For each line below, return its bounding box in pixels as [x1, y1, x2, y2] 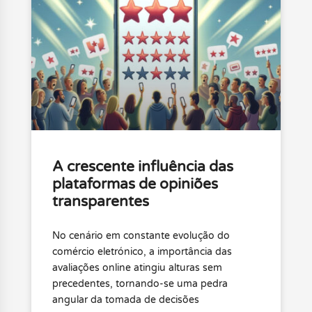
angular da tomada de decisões [52, 293, 199, 306]
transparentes [52, 192, 149, 210]
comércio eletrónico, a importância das [52, 245, 232, 258]
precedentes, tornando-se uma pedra [52, 277, 228, 290]
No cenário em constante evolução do [52, 229, 230, 242]
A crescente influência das [52, 157, 233, 175]
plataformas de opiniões [52, 175, 218, 193]
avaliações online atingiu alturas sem [52, 261, 222, 274]
